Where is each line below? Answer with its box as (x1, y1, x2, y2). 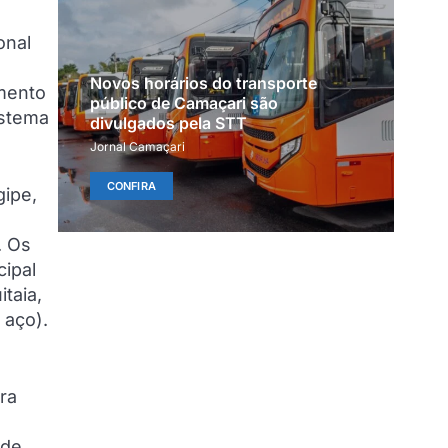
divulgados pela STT (89, 113, 247, 134)
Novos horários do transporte (89, 73, 317, 94)
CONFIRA (106, 179, 156, 194)
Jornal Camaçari (89, 139, 185, 155)
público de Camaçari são (89, 93, 278, 114)
